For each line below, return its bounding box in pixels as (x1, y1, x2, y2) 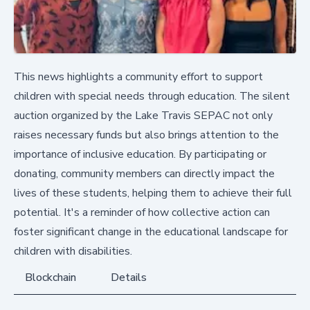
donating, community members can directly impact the (14, 166, 275, 182)
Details (111, 270, 147, 286)
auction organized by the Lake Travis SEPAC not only (14, 108, 273, 124)
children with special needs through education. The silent (14, 89, 290, 104)
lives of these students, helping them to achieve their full (14, 185, 292, 201)
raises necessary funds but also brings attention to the (14, 127, 279, 143)
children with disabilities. (14, 244, 132, 259)
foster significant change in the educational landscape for (14, 224, 288, 240)
